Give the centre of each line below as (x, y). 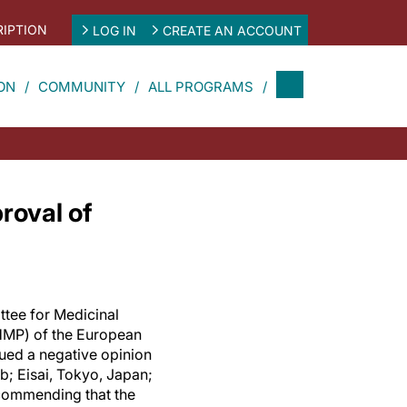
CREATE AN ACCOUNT (233, 30)
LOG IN (114, 30)
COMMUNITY (82, 86)
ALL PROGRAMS (201, 86)
